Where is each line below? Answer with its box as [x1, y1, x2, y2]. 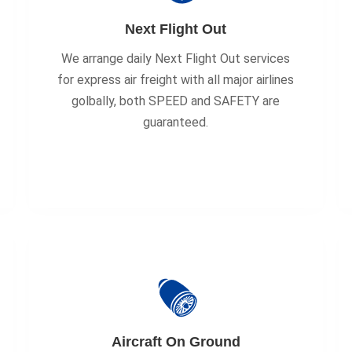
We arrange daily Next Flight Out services [61, 51, 291, 66]
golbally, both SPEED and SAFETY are [71, 93, 280, 108]
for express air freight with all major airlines [57, 72, 295, 87]
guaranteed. [143, 115, 209, 130]
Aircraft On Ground [111, 334, 240, 350]
